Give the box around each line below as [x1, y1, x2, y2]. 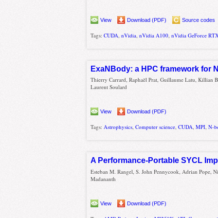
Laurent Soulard [91, 83, 127, 91]
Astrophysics [104, 123, 133, 131]
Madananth [91, 175, 116, 182]
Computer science [135, 123, 176, 131]
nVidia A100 [139, 31, 169, 39]
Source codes [182, 17, 216, 23]
